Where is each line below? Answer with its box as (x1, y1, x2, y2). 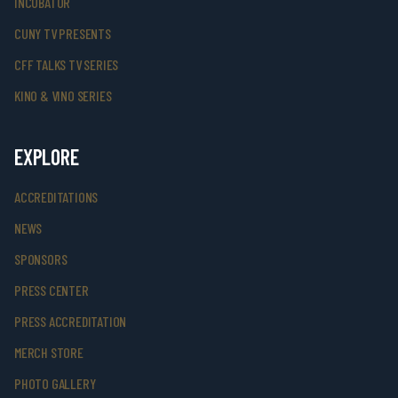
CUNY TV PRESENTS (14, 25, 111, 42)
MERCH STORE (14, 344, 84, 361)
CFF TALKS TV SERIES (14, 56, 119, 73)
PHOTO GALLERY (14, 375, 96, 392)
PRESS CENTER (14, 282, 89, 298)
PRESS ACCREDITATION (14, 313, 127, 330)
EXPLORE (14, 144, 79, 170)
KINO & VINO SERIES (14, 87, 112, 104)
